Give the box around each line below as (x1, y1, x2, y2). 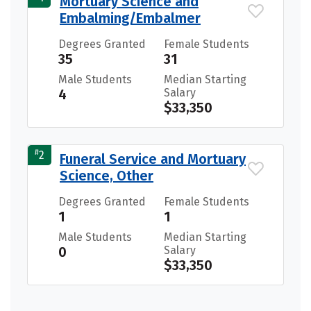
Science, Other (60, 167, 153, 184)
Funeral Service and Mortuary (60, 150, 246, 167)
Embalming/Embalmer (60, 9, 201, 26)
